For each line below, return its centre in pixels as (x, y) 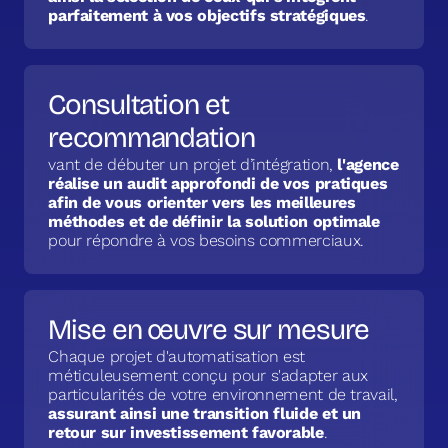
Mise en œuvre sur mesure (209, 330)
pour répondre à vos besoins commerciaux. (206, 241)
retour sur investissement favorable (186, 433)
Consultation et (138, 105)
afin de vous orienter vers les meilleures (202, 203)
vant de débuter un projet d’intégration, (193, 165)
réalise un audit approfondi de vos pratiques (218, 184)
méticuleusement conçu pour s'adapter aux (208, 376)
